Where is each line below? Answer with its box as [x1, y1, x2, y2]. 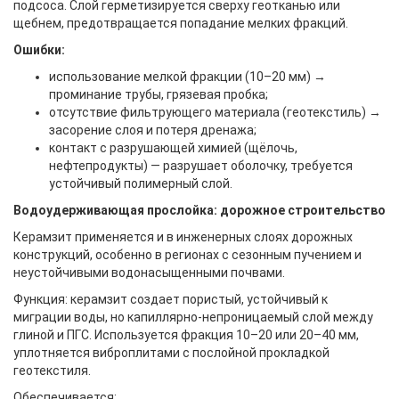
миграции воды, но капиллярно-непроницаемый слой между [13, 310, 373, 324]
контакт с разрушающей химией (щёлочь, [49, 141, 297, 155]
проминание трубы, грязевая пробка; [49, 87, 268, 102]
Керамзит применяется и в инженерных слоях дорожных [13, 230, 353, 244]
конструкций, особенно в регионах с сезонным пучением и [13, 248, 362, 262]
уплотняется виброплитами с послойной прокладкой [13, 346, 330, 360]
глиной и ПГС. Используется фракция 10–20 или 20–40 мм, [13, 328, 359, 342]
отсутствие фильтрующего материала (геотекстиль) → [49, 105, 381, 119]
